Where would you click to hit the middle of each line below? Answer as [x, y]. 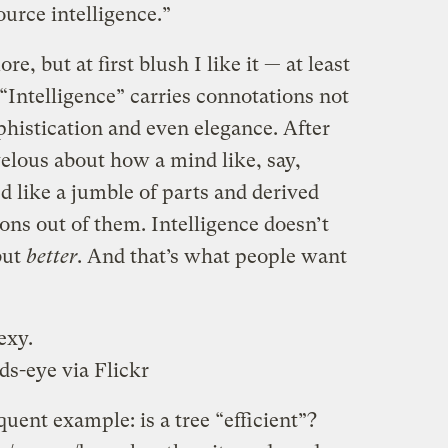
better [51, 256]
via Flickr [103, 370]
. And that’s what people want [211, 256]
